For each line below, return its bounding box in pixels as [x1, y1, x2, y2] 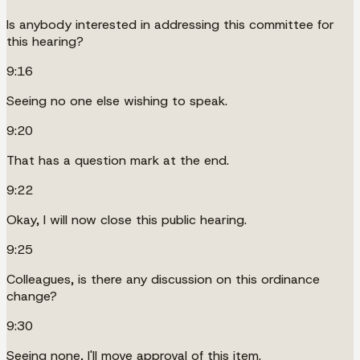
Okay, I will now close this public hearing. [6, 211, 247, 228]
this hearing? [6, 32, 84, 50]
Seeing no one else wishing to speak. [6, 92, 227, 109]
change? [6, 287, 57, 305]
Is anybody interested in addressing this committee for [6, 15, 334, 33]
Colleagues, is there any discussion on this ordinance [6, 270, 320, 288]
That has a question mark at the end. [6, 151, 229, 169]
